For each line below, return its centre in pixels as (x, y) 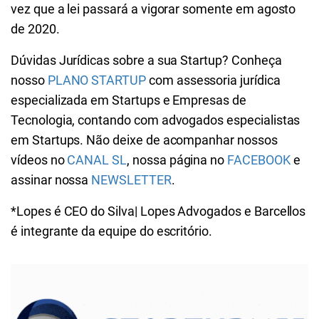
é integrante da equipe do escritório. (112, 231)
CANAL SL (97, 160)
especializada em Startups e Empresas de (129, 100)
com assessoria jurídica (213, 80)
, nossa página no (177, 160)
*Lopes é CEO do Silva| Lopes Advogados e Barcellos (158, 211)
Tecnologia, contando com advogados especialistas (156, 120)
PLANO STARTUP (96, 80)
